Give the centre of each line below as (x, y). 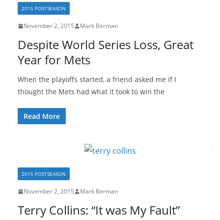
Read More (42, 116)
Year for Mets (54, 60)
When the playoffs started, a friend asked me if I (97, 79)
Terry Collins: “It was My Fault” (99, 210)
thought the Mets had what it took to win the (91, 92)
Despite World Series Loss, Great (106, 44)
